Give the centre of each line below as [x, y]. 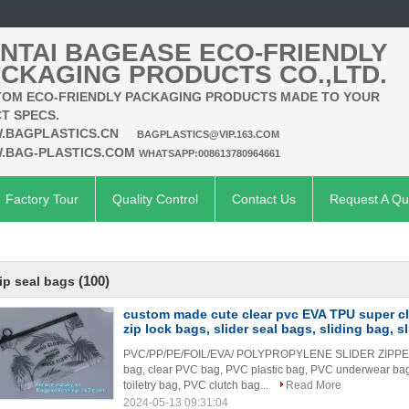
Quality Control [155, 199]
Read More [314, 385]
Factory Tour [42, 199]
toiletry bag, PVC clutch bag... [197, 385]
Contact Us [264, 199]
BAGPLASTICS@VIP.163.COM [208, 134]
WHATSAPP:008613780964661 [210, 153]
